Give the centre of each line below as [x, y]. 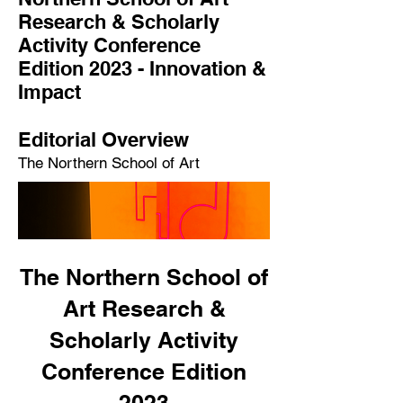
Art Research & [144, 309]
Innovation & [208, 68]
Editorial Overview [103, 139]
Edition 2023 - [84, 68]
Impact [49, 92]
